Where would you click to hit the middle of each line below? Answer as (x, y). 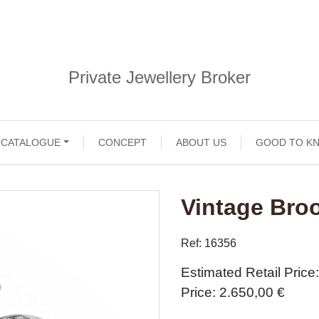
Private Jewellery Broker (159, 77)
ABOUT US (202, 142)
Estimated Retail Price (248, 272)
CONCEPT (123, 142)
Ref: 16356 (209, 243)
